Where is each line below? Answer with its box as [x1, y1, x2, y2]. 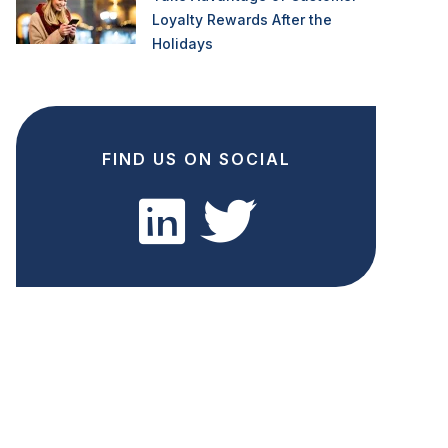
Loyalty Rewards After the [152, 11, 332, 28]
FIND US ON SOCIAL [101, 149, 291, 169]
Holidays [152, 35, 213, 52]
